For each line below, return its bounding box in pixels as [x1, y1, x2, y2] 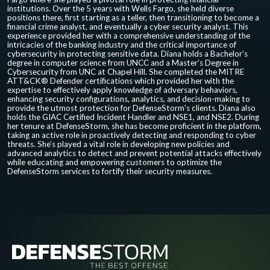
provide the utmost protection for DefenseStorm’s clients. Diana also [7, 102, 256, 113]
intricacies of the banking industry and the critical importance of [7, 39, 236, 49]
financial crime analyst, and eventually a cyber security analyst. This [7, 21, 248, 31]
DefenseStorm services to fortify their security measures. [7, 166, 212, 176]
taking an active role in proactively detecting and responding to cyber [7, 130, 256, 140]
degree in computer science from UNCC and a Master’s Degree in [7, 57, 239, 67]
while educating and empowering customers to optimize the [7, 157, 222, 167]
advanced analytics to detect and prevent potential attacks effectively [7, 148, 262, 158]
